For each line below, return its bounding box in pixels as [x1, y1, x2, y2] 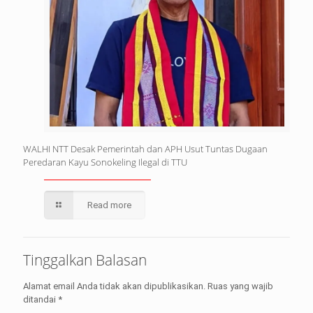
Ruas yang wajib [208, 281, 273, 292]
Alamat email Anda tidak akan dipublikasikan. [23, 281, 205, 292]
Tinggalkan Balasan [23, 250, 147, 270]
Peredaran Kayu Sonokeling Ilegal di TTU [23, 156, 187, 169]
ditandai [23, 294, 58, 305]
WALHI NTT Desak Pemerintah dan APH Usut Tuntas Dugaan [23, 143, 268, 156]
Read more [87, 200, 132, 211]
